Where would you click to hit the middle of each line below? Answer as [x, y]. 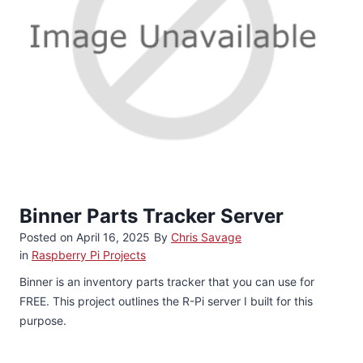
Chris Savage [206, 237]
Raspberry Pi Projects [89, 254]
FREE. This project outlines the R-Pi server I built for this [166, 301]
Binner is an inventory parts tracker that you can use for [167, 281]
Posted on [48, 237]
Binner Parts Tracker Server [152, 216]
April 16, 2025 [113, 237]
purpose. [43, 320]
